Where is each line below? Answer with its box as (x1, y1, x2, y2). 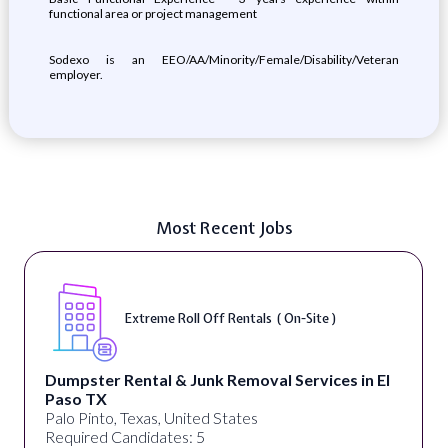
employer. (48, 67, 103, 82)
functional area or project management (48, 6, 257, 21)
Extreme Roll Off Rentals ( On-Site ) (124, 309, 337, 327)
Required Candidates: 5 (44, 427, 205, 446)
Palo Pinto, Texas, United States (44, 408, 258, 427)
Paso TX (44, 389, 107, 408)
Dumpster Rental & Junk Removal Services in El (44, 370, 390, 389)
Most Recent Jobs (156, 216, 292, 239)
